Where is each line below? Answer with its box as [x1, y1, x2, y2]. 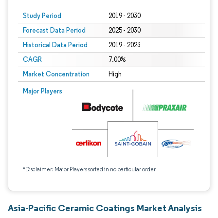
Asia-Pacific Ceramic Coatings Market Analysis [8, 202, 202, 214]
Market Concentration [23, 70, 90, 78]
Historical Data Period [23, 40, 88, 49]
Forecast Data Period [23, 26, 86, 35]
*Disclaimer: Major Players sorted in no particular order [23, 165, 156, 173]
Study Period [23, 11, 61, 20]
